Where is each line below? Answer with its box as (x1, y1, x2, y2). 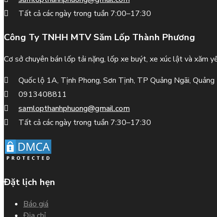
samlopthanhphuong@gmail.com (18, 103, 130, 114)
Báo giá (23, 198, 48, 209)
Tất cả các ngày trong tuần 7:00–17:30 (18, 8, 151, 19)
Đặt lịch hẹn (4, 175, 55, 188)
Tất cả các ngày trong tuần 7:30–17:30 (18, 117, 151, 128)
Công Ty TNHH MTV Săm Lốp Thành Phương (4, 31, 195, 44)
